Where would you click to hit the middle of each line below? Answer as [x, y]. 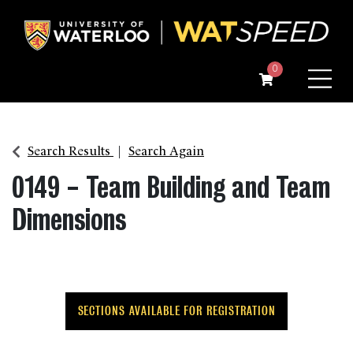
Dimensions [69, 219]
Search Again [166, 149]
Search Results [69, 149]
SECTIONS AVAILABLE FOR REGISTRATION [176, 310]
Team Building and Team [208, 187]
